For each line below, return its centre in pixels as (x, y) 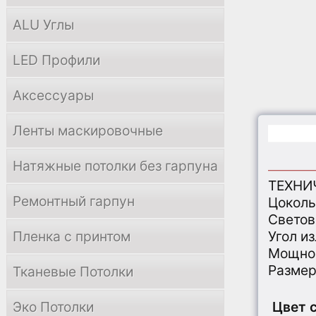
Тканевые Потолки (73, 272)
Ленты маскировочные (88, 130)
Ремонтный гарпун (74, 201)
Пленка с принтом (72, 236)
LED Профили (56, 60)
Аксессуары (53, 95)
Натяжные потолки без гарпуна (115, 166)
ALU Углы (43, 25)
